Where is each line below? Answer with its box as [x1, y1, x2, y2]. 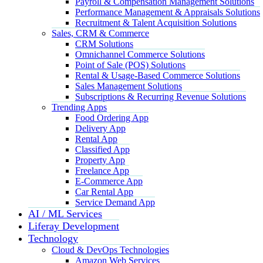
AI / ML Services [28, 207, 102, 220]
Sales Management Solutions [75, 80, 182, 91]
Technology [28, 232, 78, 244]
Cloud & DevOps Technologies [52, 244, 169, 255]
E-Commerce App [75, 176, 143, 186]
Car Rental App [75, 186, 133, 197]
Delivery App [75, 123, 126, 133]
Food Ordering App [75, 112, 149, 123]
